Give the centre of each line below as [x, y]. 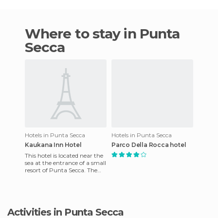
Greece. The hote [48, 184]
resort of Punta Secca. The [61, 170]
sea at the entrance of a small [65, 163]
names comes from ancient [63, 177]
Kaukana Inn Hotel [53, 145]
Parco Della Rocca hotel [149, 145]
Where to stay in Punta [33, 33]
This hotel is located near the [64, 155]
